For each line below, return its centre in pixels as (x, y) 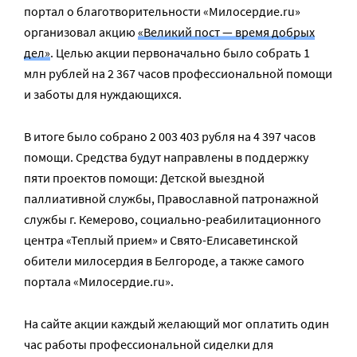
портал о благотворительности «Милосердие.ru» (162, 11)
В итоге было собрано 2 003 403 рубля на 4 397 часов (170, 136)
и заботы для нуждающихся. (103, 94)
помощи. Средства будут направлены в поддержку (166, 157)
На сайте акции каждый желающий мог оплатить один (177, 324)
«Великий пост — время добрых (226, 32)
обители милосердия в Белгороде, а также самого (164, 261)
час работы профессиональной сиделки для (149, 344)
